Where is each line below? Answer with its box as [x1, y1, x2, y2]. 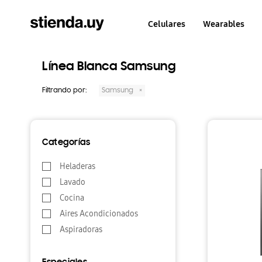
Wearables [203, 19, 245, 29]
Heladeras [60, 161, 95, 171]
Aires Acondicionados [60, 209, 138, 219]
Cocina [60, 193, 84, 203]
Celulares [148, 19, 186, 29]
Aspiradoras [60, 225, 102, 235]
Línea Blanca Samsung [42, 61, 175, 74]
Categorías [42, 139, 90, 147]
